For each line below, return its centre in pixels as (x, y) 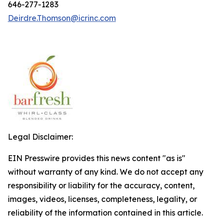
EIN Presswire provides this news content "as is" (97, 158)
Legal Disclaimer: (40, 137)
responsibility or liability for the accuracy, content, (101, 185)
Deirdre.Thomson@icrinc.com (62, 18)
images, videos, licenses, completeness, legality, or (102, 199)
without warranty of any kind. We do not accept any (106, 172)
